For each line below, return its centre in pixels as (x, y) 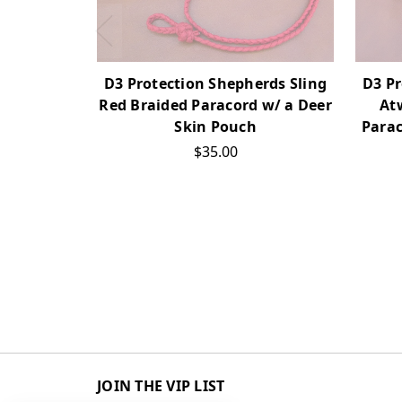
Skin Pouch (215, 126)
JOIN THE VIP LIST (161, 385)
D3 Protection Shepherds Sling (215, 83)
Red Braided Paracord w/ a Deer (215, 105)
